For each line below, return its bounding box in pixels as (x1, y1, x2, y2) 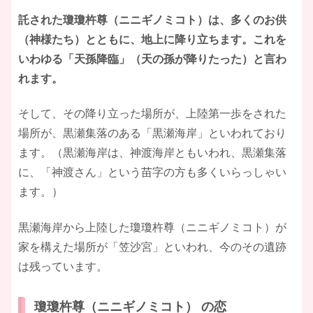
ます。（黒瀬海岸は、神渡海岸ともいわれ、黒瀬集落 (18, 147, 286, 159)
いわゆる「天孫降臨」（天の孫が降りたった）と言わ (18, 53, 286, 66)
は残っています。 (18, 260, 108, 272)
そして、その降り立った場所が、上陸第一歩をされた (18, 108, 286, 120)
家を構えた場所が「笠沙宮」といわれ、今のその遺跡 (18, 240, 286, 253)
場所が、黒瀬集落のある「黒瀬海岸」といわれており (18, 127, 286, 140)
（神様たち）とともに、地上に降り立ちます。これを (18, 34, 286, 46)
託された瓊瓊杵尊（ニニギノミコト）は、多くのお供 (18, 14, 286, 27)
